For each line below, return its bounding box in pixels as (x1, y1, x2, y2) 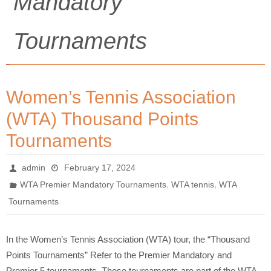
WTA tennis (171, 180, 215, 189)
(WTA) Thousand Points (6, 109, 198, 129)
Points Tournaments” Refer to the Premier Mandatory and (6, 250, 232, 260)
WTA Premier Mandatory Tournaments (20, 180, 167, 189)
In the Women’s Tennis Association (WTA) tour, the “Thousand (6, 234, 250, 244)
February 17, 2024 (64, 163, 135, 172)
